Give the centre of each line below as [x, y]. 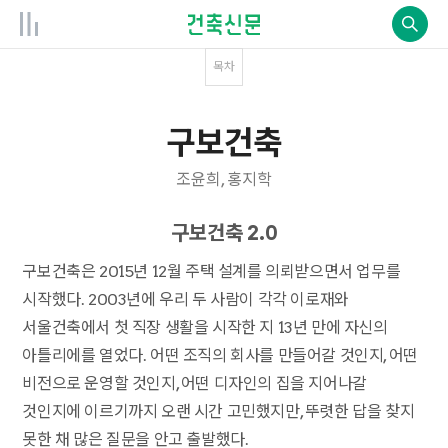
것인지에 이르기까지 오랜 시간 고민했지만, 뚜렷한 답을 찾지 [218, 411]
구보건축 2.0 [224, 233]
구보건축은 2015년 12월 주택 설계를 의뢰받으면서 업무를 [211, 271]
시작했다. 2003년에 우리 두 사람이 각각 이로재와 [185, 299]
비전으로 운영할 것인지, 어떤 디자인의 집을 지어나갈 [194, 383]
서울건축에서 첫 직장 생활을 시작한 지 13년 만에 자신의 [205, 327]
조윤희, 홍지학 [224, 179]
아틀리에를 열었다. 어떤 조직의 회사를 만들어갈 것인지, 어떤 [220, 355]
